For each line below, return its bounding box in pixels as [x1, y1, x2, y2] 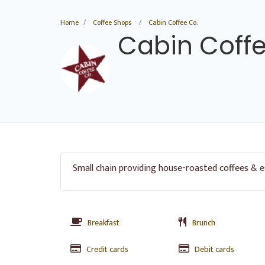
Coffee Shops [93, 17, 131, 28]
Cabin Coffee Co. [148, 17, 198, 28]
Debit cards [194, 243, 234, 256]
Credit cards [86, 243, 128, 256]
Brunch [192, 216, 215, 230]
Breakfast [88, 216, 119, 230]
